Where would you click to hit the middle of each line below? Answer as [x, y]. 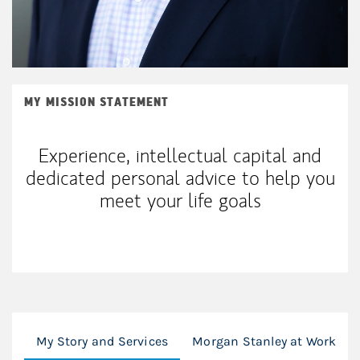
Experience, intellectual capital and [180, 155]
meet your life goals [180, 200]
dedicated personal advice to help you [180, 178]
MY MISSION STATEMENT [96, 102]
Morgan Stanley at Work [264, 341]
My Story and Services [102, 341]
